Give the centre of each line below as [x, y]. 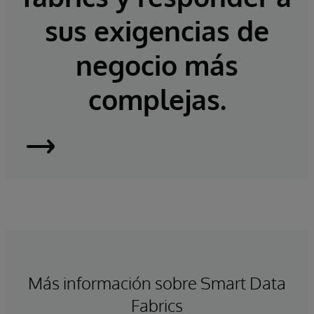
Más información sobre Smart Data [157, 283]
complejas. [157, 100]
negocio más [157, 65]
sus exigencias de [157, 31]
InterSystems [104, 153]
